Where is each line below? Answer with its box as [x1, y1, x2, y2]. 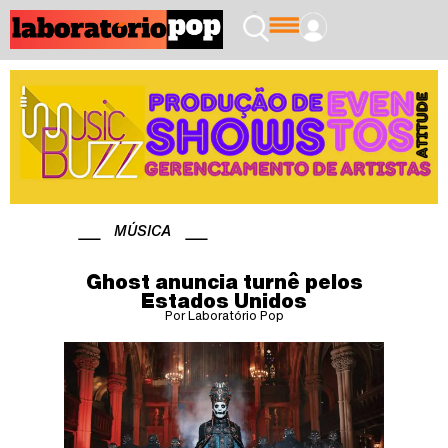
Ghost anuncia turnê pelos [85, 271, 363, 291]
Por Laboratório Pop [164, 308, 284, 322]
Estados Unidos [141, 290, 307, 310]
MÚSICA [114, 222, 171, 238]
